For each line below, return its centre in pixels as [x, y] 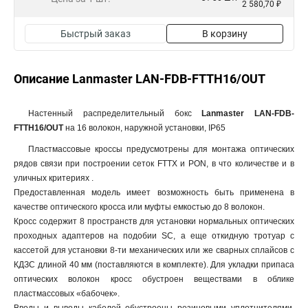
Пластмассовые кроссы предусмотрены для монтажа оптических [161, 149]
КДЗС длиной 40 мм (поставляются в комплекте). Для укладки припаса [154, 265]
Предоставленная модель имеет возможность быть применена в [154, 192]
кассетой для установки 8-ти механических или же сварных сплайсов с [154, 250]
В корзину [225, 34]
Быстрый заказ [96, 34]
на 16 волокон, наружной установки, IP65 [144, 128]
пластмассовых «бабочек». [67, 294]
